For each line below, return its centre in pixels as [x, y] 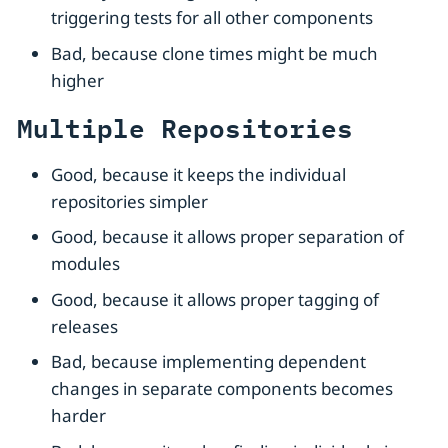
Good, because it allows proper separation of [227, 237]
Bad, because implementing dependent [208, 362]
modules [85, 264]
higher [77, 80]
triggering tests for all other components [212, 18]
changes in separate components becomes [222, 389]
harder [78, 416]
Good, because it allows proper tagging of [215, 299]
